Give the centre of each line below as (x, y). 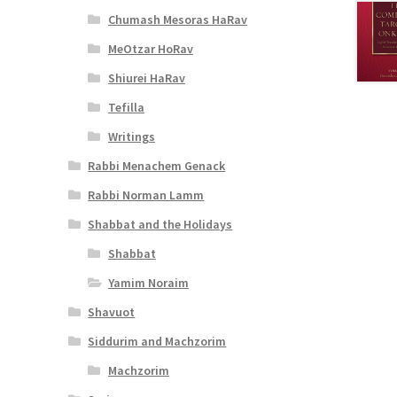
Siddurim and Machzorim (157, 341)
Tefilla (126, 107)
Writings (131, 136)
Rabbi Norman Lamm (146, 195)
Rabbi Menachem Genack (157, 165)
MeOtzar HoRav (150, 48)
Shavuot (112, 311)
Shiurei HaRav (146, 78)
